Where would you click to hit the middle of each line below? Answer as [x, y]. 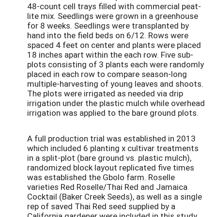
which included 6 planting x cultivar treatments [113, 148]
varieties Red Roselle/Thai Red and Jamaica [107, 187]
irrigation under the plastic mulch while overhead [116, 103]
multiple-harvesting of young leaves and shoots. [115, 83]
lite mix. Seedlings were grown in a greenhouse [113, 15]
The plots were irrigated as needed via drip [105, 93]
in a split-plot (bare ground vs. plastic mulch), [109, 158]
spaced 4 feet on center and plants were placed [114, 45]
